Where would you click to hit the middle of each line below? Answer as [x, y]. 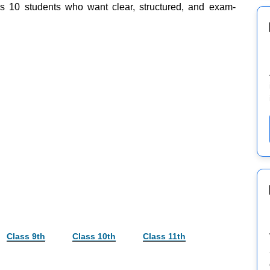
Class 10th [94, 236]
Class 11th [165, 236]
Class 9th [26, 236]
